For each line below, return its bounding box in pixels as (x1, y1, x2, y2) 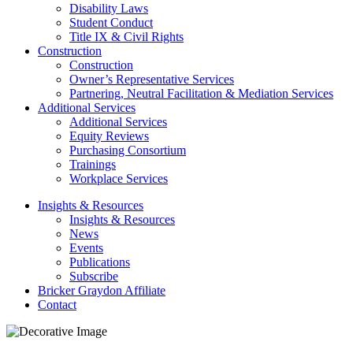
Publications (69, 255, 130, 269)
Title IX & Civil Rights (69, 30, 184, 43)
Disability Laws (69, 2, 148, 15)
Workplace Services (69, 172, 168, 185)
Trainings (69, 158, 116, 171)
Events (69, 241, 103, 255)
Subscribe (69, 269, 118, 283)
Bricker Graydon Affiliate (38, 284, 165, 297)
